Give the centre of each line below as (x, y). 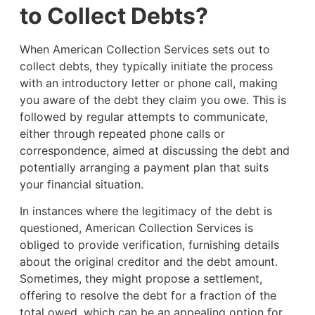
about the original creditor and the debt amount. (148, 262)
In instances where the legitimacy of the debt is (146, 211)
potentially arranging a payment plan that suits (144, 167)
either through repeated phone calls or (122, 133)
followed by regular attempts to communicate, (143, 116)
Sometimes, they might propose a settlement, (141, 279)
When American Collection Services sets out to (144, 49)
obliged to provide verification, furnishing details (149, 245)
